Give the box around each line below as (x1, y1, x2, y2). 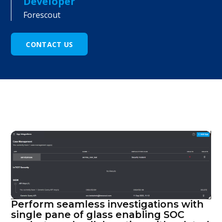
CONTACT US (26, 39, 73, 49)
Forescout (23, 9, 61, 20)
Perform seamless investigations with (11, 198, 204, 211)
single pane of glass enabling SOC (11, 209, 185, 221)
